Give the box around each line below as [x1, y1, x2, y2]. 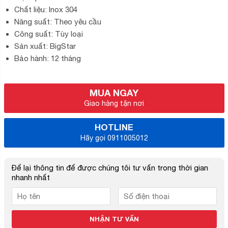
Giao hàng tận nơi [84, 99, 144, 107]
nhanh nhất [11, 173, 50, 182]
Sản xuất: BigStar [14, 42, 76, 50]
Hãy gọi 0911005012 [80, 134, 148, 142]
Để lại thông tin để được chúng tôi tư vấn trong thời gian [11, 163, 208, 172]
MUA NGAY [90, 87, 138, 98]
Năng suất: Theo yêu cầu [14, 17, 101, 26]
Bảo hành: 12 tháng [14, 54, 81, 63]
